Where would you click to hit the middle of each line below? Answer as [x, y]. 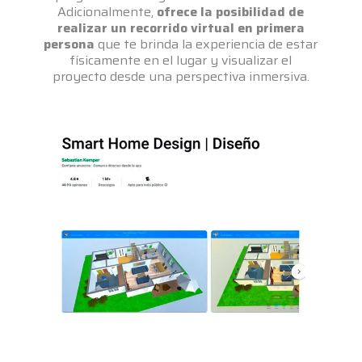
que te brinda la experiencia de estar [206, 44]
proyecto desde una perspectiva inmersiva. [181, 77]
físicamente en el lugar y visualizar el [181, 61]
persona [69, 44]
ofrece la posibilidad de [231, 12]
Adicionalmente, [107, 12]
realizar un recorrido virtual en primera [181, 28]
